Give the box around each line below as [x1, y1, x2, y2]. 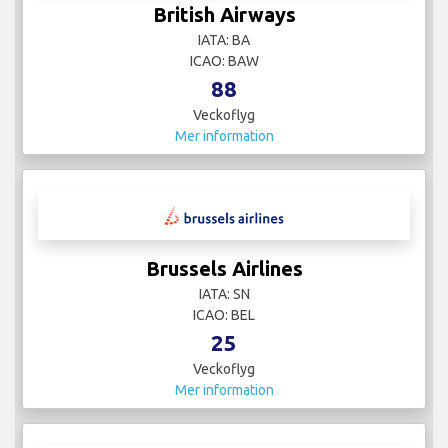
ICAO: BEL [193, 306, 255, 323]
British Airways [152, 2, 296, 26]
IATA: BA [198, 31, 250, 48]
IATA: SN [198, 285, 250, 302]
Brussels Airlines [145, 256, 303, 280]
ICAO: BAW [189, 52, 259, 69]
